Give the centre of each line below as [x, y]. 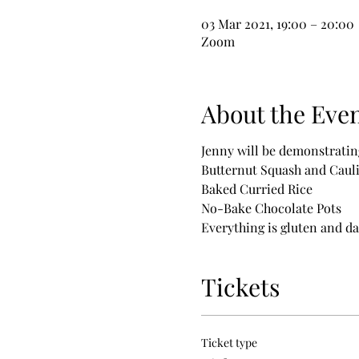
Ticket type [229, 343]
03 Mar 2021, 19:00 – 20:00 [277, 24]
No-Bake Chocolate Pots [271, 208]
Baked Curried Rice [256, 189]
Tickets [240, 287]
